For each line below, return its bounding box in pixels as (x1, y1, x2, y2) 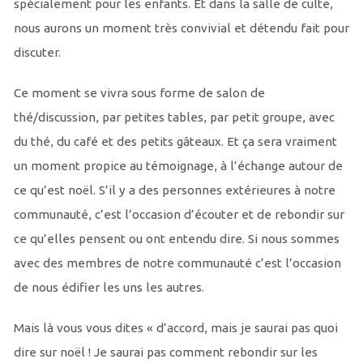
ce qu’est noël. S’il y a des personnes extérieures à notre (13, 183, 335, 198)
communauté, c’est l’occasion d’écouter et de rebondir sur (13, 207, 344, 222)
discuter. (13, 45, 61, 60)
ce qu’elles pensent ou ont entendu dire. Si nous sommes (13, 232, 340, 246)
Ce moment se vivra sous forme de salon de (13, 86, 265, 100)
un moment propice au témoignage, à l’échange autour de (13, 159, 343, 173)
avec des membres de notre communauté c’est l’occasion (13, 256, 341, 271)
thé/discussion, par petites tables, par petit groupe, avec (13, 110, 335, 125)
